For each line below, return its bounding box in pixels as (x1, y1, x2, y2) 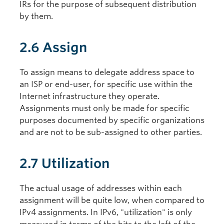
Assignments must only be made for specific (19, 103, 189, 113)
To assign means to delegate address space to (19, 67, 194, 77)
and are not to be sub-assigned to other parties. (19, 127, 202, 137)
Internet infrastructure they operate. (19, 91, 159, 101)
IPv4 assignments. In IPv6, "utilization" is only (19, 207, 192, 217)
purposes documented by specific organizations (19, 115, 204, 125)
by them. (19, 11, 53, 21)
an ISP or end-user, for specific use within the (19, 79, 192, 89)
